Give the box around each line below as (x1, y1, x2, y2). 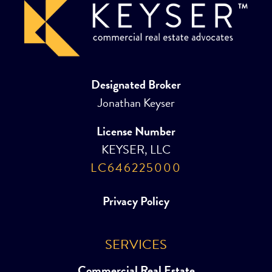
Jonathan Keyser (97, 93, 175, 112)
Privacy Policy (103, 191, 169, 210)
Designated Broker (91, 75, 181, 93)
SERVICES (105, 234, 167, 255)
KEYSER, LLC (101, 140, 171, 158)
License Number (97, 121, 175, 140)
